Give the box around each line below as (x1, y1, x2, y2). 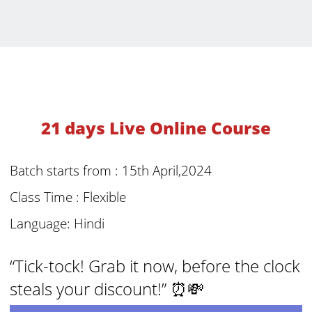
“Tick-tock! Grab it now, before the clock (10, 254, 301, 278)
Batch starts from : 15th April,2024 (10, 161, 212, 180)
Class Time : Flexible (10, 187, 127, 206)
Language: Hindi (10, 214, 105, 233)
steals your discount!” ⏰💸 (10, 277, 205, 301)
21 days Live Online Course (41, 116, 271, 139)
